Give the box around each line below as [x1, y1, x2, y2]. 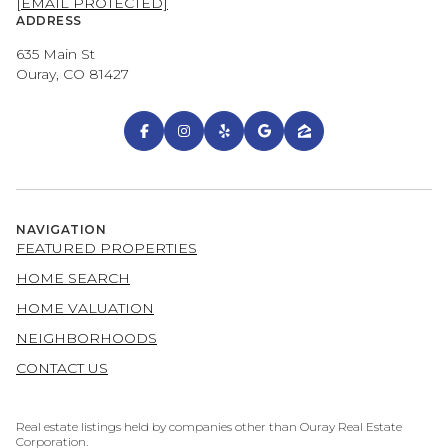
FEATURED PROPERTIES [16, 239, 197, 258]
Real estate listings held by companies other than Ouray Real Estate [16, 419, 402, 435]
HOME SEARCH [16, 269, 130, 288]
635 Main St [16, 45, 99, 64]
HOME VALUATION [16, 299, 154, 318]
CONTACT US [16, 359, 108, 378]
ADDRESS [16, 13, 82, 29]
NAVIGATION [16, 222, 106, 238]
